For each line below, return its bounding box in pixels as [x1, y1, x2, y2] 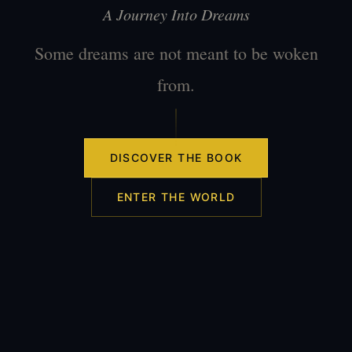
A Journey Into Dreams [102, 4, 250, 24]
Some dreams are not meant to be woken [34, 42, 318, 64]
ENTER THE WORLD [116, 190, 236, 203]
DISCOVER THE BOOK [109, 151, 243, 164]
